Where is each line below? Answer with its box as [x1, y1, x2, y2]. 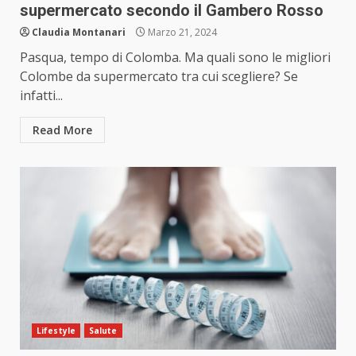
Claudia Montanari [32, 25, 126, 40]
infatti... [20, 87, 63, 105]
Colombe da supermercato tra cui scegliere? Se [20, 68, 298, 86]
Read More [33, 122, 92, 138]
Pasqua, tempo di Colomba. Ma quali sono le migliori [20, 48, 331, 67]
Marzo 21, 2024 [145, 25, 217, 40]
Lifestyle [37, 325, 75, 337]
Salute [88, 325, 118, 337]
